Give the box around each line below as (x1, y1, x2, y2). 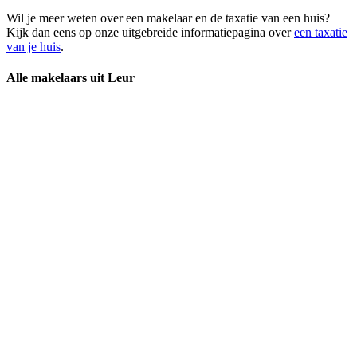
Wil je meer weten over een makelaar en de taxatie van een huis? (6, 10, 330, 25)
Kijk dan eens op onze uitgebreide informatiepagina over (6, 25, 294, 39)
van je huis (6, 39, 61, 53)
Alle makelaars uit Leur (6, 71, 135, 85)
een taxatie (294, 25, 347, 39)
